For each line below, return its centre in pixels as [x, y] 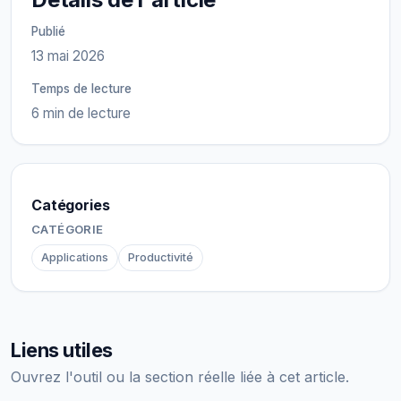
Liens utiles [62, 350]
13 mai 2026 [68, 55]
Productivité [161, 257]
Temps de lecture [81, 88]
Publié [48, 31]
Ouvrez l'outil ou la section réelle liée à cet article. [180, 376]
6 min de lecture [81, 113]
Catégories [71, 205]
